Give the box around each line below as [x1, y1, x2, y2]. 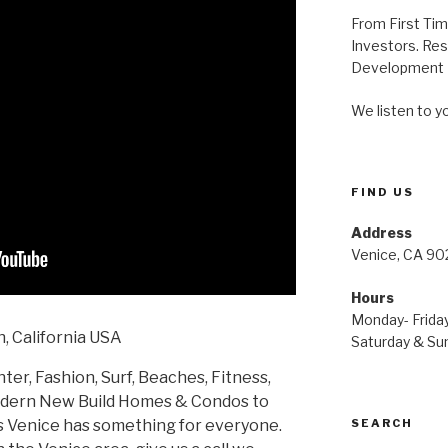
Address [350, 223, 412, 241]
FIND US [350, 184, 414, 199]
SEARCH [350, 415, 413, 430]
